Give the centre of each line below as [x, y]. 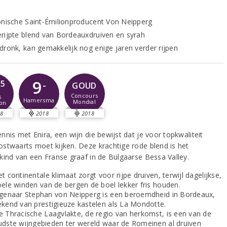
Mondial [84, 102]
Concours [84, 96]
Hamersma [39, 100]
